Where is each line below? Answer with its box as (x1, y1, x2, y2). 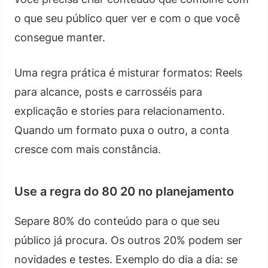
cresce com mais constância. (14, 142, 161, 156)
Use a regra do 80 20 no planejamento (14, 184, 234, 199)
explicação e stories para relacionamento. (14, 104, 225, 117)
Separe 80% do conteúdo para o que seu (14, 214, 220, 227)
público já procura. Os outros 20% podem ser (14, 233, 242, 246)
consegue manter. (14, 31, 105, 44)
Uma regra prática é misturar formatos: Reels (14, 66, 242, 79)
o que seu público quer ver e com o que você (14, 11, 240, 25)
